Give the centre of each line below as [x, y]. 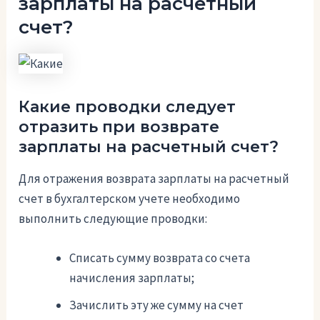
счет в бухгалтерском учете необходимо [130, 199]
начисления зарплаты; [132, 278]
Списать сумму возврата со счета [160, 258]
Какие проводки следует [127, 106]
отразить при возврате [119, 126]
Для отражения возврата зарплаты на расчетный [154, 179]
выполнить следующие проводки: [113, 219]
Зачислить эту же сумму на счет [157, 305]
